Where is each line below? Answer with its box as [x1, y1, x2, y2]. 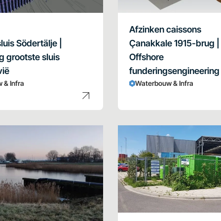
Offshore [129, 52, 164, 62]
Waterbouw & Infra [135, 79, 194, 87]
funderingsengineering [129, 66, 220, 76]
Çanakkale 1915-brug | [129, 38, 220, 48]
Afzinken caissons [129, 24, 202, 35]
